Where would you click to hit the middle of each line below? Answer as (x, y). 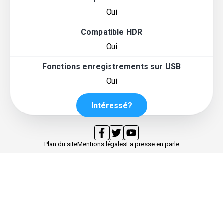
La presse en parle (153, 144)
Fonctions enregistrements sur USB (111, 67)
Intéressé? (111, 106)
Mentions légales (102, 144)
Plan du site (60, 144)
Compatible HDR (111, 32)
